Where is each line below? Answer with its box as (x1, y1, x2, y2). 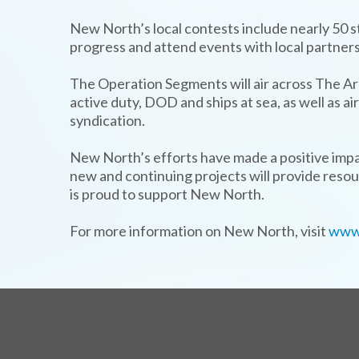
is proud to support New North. (70, 185, 264, 203)
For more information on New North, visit (70, 222, 329, 240)
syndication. (70, 111, 145, 129)
